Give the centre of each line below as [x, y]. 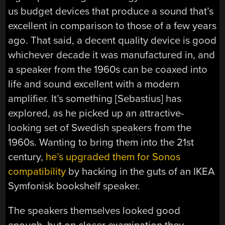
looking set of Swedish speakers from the [100, 128]
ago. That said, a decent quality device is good [113, 40]
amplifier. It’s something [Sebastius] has [95, 98]
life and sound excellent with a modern [94, 84]
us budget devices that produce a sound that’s [111, 11]
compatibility [37, 171]
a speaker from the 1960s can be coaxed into [108, 69]
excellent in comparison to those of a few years [113, 26]
